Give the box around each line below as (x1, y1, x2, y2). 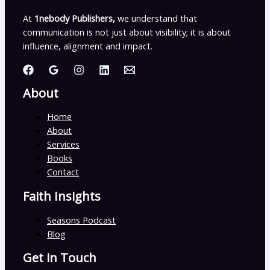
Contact (47, 166, 79, 178)
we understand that (118, 12, 197, 25)
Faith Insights (23, 187, 101, 204)
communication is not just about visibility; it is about (23, 26, 231, 39)
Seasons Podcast (47, 213, 116, 226)
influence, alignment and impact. (23, 40, 152, 52)
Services (47, 138, 80, 151)
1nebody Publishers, (32, 12, 118, 25)
